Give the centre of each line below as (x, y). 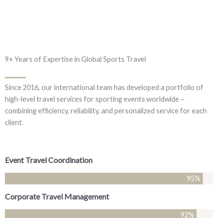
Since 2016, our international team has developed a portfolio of (104, 88)
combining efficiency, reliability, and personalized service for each (106, 111)
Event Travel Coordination (49, 160)
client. (14, 123)
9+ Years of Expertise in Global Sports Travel (75, 59)
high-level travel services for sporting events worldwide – (95, 99)
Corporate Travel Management (57, 197)
